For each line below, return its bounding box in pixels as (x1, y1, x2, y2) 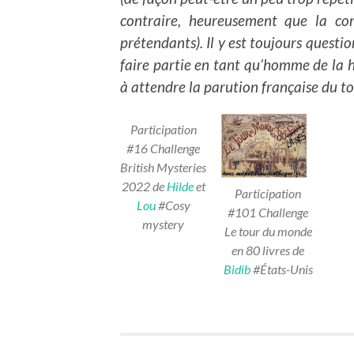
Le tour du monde (224, 224, 312, 239)
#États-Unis (250, 262, 313, 277)
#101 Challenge (228, 205, 308, 220)
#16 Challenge (126, 140, 200, 156)
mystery (142, 216, 184, 232)
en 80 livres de (232, 243, 304, 258)
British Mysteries (120, 159, 206, 175)
